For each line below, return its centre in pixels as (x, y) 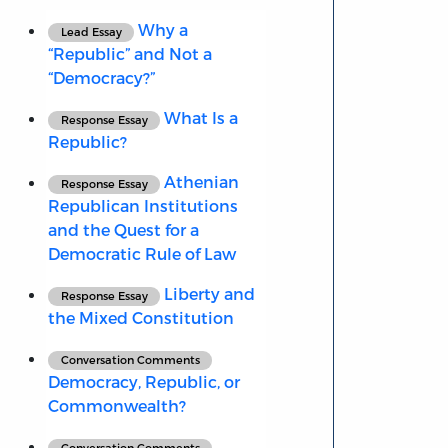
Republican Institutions (142, 206)
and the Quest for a (123, 230)
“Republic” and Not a (129, 54)
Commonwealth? (116, 406)
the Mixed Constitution (140, 318)
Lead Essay (91, 32)
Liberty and (208, 294)
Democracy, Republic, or (143, 382)
